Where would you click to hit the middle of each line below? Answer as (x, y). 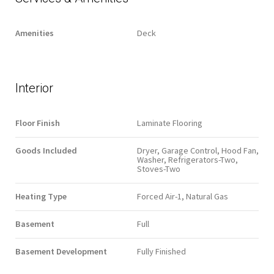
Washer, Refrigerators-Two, (187, 159)
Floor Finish (38, 123)
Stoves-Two (159, 168)
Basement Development (61, 251)
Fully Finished (161, 251)
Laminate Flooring (170, 123)
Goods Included (46, 150)
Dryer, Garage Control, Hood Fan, (198, 150)
